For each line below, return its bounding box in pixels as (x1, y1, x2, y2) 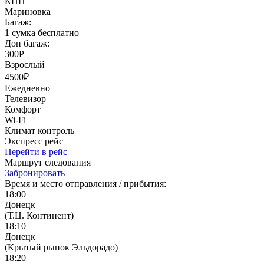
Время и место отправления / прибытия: (5, 178, 166, 189)
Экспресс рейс (5, 136, 63, 146)
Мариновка (5, 6, 51, 16)
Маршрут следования (5, 157, 91, 167)
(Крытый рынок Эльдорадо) (5, 242, 118, 252)
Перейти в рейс (5, 146, 67, 157)
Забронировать (5, 167, 65, 178)
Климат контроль (5, 125, 74, 136)
